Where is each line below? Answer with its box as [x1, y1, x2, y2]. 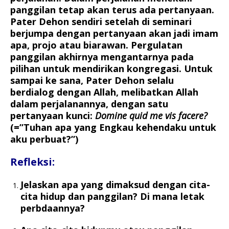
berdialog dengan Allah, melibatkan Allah [10, 86, 198, 99]
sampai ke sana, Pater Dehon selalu [10, 74, 174, 87]
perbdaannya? [20, 202, 85, 215]
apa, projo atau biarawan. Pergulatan [10, 39, 182, 52]
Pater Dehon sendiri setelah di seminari [10, 15, 192, 28]
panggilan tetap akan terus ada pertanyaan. [10, 4, 214, 16]
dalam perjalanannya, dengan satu [10, 98, 168, 110]
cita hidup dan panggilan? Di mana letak [20, 190, 204, 203]
